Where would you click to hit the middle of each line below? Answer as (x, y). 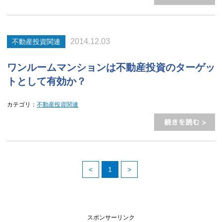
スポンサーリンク (111, 218)
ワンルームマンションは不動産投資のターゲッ (111, 67)
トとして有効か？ (47, 81)
